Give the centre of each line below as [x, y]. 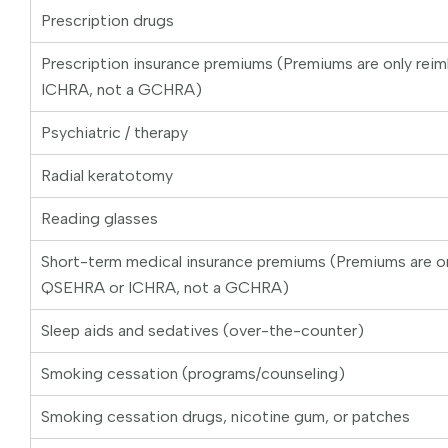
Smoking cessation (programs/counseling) [193, 374]
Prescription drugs [107, 21]
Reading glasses [99, 219]
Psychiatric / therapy [114, 133]
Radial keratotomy [107, 176]
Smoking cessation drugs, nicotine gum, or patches [225, 417]
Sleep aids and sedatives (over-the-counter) [202, 331]
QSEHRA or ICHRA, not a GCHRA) [165, 288]
